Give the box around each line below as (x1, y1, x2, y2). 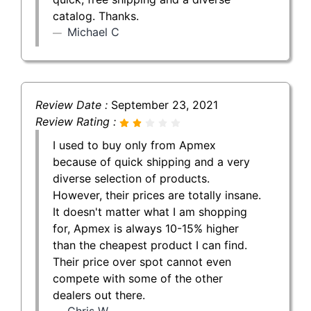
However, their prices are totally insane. (53, 187, 261, 202)
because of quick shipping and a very (53, 154, 250, 169)
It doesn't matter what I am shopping (53, 204, 247, 219)
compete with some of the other (53, 271, 223, 285)
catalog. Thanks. (53, 8, 139, 23)
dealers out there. (53, 287, 145, 302)
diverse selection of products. (53, 171, 210, 185)
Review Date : (35, 97, 111, 112)
